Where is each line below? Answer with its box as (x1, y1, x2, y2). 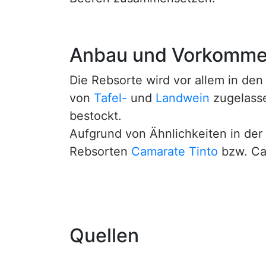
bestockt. (69, 109, 122, 123)
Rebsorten (69, 144, 131, 159)
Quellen (69, 224, 139, 247)
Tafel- (94, 91, 127, 105)
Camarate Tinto (131, 144, 218, 159)
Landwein (156, 91, 210, 105)
